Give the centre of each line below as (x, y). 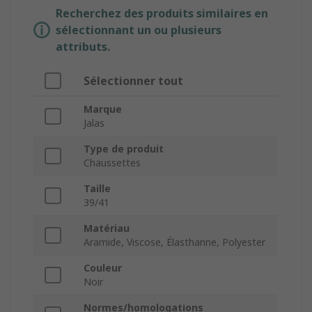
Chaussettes (112, 163)
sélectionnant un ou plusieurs (139, 30)
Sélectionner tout (133, 81)
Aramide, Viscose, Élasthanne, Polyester (174, 242)
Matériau (107, 228)
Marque (103, 109)
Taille (97, 189)
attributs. (83, 47)
